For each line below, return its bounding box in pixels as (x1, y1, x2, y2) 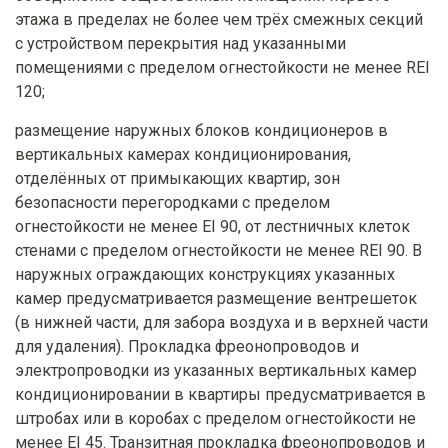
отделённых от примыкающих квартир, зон (15, 169, 340, 189)
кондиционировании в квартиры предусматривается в (15, 385, 426, 405)
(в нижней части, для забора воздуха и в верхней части (15, 313, 428, 333)
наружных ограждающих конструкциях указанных (15, 265, 395, 285)
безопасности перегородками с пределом (15, 193, 330, 213)
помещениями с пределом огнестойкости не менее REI (15, 58, 430, 78)
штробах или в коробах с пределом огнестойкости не (15, 409, 416, 429)
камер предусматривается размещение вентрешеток (15, 289, 417, 309)
